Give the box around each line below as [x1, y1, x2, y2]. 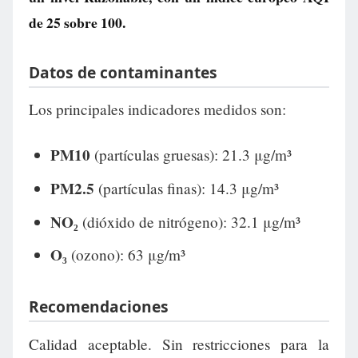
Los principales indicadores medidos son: [29, 99, 286, 120]
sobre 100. [61, 12, 125, 33]
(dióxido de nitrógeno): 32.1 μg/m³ [78, 211, 300, 232]
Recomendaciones [29, 296, 169, 318]
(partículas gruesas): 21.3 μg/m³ [89, 145, 292, 165]
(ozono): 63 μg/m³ [66, 245, 185, 265]
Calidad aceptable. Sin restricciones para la [29, 333, 329, 354]
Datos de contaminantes [29, 61, 217, 83]
